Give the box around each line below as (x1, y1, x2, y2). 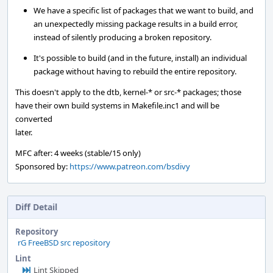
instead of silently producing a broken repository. (34, 32, 211, 43)
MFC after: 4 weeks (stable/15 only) (15, 147, 141, 158)
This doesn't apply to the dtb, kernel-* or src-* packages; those (15, 87, 241, 97)
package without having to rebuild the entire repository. (34, 66, 236, 77)
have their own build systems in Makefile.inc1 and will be (15, 100, 219, 111)
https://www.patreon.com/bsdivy (69, 161, 190, 172)
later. (15, 127, 32, 138)
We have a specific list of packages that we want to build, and (34, 5, 253, 16)
